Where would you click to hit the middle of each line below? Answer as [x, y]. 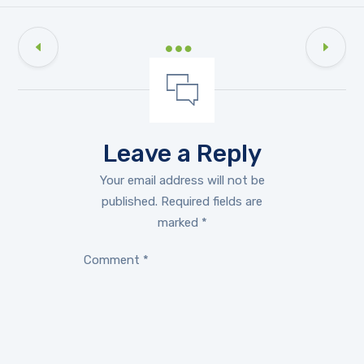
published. [130, 201]
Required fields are [212, 201]
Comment [114, 260]
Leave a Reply [182, 153]
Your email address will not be [182, 180]
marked [179, 222]
